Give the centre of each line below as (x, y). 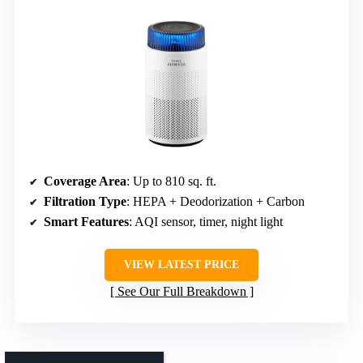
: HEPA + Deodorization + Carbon (216, 202)
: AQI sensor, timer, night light (206, 222)
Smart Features (86, 222)
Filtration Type (85, 202)
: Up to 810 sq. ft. (171, 181)
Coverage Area (85, 181)
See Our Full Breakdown (181, 292)
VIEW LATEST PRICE (181, 265)
